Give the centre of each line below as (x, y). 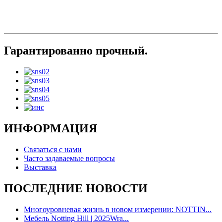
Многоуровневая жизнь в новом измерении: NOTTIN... (118, 209)
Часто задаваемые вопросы (69, 158)
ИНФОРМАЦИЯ (51, 129)
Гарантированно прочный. (76, 51)
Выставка (40, 167)
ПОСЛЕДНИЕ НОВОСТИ (76, 188)
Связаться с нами (53, 149)
